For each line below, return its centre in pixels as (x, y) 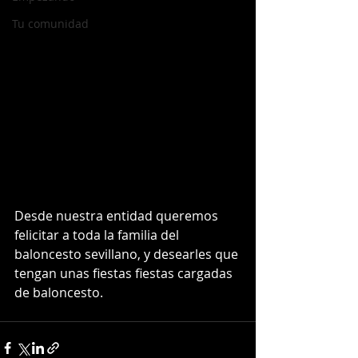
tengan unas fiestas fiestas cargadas (125, 273)
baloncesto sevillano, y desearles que (128, 254)
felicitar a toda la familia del (98, 235)
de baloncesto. (60, 292)
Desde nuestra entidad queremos (118, 215)
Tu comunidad (50, 24)
